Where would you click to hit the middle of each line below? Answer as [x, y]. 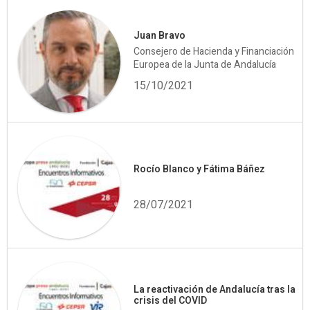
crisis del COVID [171, 301]
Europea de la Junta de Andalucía [205, 65]
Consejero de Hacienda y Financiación [214, 52]
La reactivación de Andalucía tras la [215, 290]
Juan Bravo [160, 36]
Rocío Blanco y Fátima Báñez [200, 169]
